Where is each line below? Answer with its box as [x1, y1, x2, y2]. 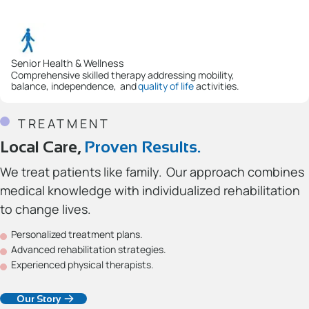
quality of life [138, 79, 194, 92]
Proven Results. [84, 137, 201, 156]
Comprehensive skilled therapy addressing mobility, [11, 68, 235, 81]
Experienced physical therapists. [11, 257, 154, 271]
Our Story [17, 292, 61, 304]
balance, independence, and [11, 79, 138, 92]
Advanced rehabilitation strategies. [11, 242, 166, 256]
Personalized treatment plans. [11, 227, 143, 241]
